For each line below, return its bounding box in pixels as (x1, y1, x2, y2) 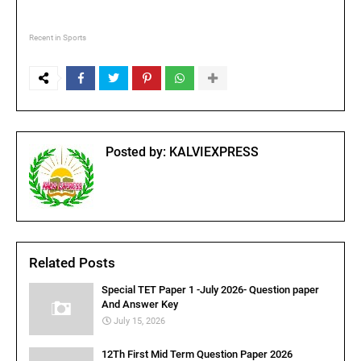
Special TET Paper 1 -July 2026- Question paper (102, 284, 319, 296)
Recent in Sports (29, 33, 86, 42)
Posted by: (106, 144, 166, 160)
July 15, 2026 (114, 316, 165, 326)
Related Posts (29, 255, 115, 271)
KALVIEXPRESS (166, 144, 259, 160)
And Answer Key (102, 298, 178, 310)
